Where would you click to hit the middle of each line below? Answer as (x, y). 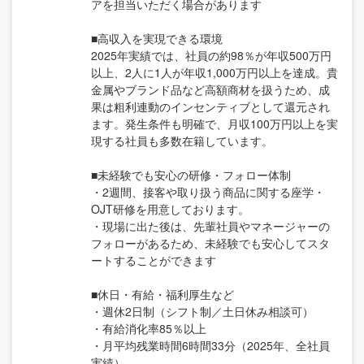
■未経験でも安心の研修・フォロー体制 (191, 175)
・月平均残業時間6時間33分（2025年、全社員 (210, 346)
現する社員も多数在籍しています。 (182, 141)
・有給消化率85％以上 (149, 329)
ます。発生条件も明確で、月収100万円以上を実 (214, 124)
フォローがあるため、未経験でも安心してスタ (210, 243)
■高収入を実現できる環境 (157, 39)
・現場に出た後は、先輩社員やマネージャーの (210, 226)
